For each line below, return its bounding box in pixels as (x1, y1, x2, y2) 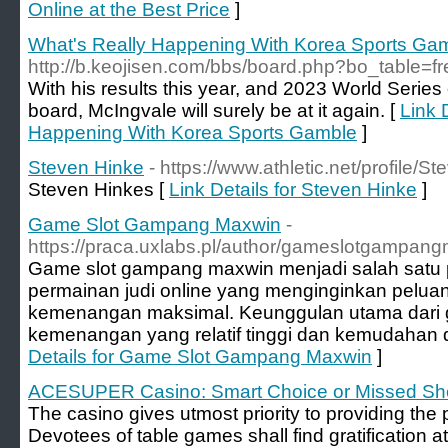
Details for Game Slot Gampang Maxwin (28, 346, 372, 367)
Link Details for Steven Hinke (169, 179, 417, 200)
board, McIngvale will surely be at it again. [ (28, 100, 400, 121)
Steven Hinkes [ (28, 179, 169, 200)
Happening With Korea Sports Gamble (28, 122, 357, 143)
